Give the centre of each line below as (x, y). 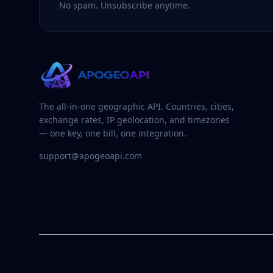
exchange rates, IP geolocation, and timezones (134, 120)
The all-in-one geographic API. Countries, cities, (136, 106)
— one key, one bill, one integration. (113, 133)
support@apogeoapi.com (90, 156)
